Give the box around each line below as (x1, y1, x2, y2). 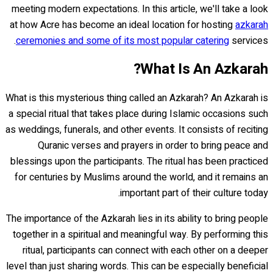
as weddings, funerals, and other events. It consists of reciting (5, 122, 268, 137)
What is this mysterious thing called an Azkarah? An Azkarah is (5, 90, 268, 105)
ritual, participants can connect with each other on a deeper (23, 243, 268, 258)
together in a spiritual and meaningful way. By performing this (13, 227, 268, 242)
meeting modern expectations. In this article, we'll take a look (12, 1, 268, 16)
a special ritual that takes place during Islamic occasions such (9, 106, 268, 121)
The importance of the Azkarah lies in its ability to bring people (6, 211, 268, 226)
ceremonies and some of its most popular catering (16, 33, 229, 48)
